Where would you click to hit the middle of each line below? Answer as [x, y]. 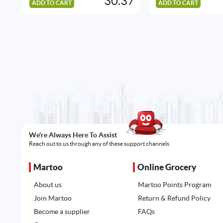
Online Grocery [167, 167]
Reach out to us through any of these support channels [99, 144]
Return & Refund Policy [174, 198]
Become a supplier [62, 212]
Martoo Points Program [175, 185]
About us [48, 185]
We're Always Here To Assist [73, 135]
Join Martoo [53, 198]
